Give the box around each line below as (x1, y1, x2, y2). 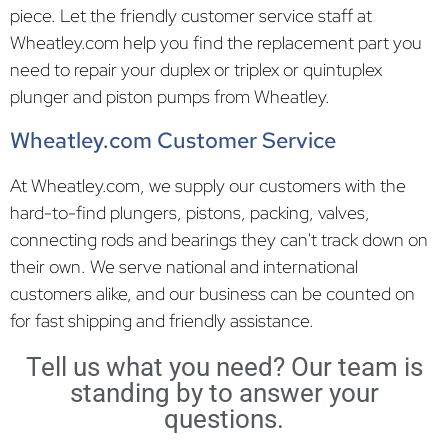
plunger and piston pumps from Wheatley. (10, 84, 330, 108)
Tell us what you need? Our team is (25, 351, 423, 382)
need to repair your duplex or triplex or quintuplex (10, 57, 382, 81)
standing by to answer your (69, 377, 379, 408)
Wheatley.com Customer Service (10, 125, 336, 155)
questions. (164, 403, 284, 434)
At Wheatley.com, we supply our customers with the (10, 173, 406, 197)
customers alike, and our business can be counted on (10, 281, 415, 305)
